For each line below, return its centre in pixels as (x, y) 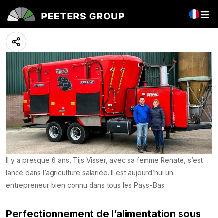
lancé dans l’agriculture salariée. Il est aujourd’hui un (90, 173)
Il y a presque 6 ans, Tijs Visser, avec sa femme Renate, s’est (104, 160)
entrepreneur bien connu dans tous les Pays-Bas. (86, 185)
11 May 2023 (24, 22)
